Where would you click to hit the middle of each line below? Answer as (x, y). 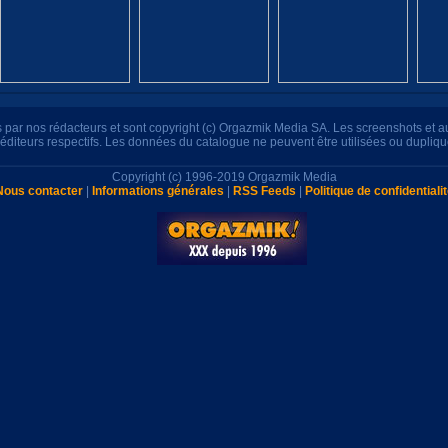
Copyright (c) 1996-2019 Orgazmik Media (224, 177)
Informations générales (157, 191)
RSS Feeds (264, 191)
